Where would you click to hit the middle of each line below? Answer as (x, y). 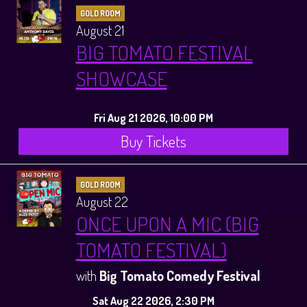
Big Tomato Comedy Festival (180, 276)
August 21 (100, 30)
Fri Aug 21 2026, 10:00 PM (153, 117)
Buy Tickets (153, 141)
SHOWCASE (121, 78)
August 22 (102, 202)
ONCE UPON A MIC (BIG (167, 224)
